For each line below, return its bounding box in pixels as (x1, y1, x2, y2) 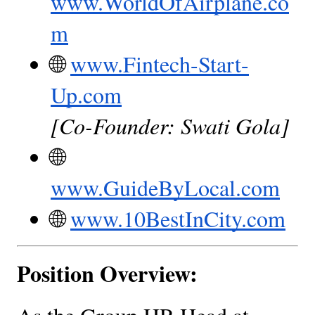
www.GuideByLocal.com (51, 172, 280, 202)
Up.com (51, 79, 122, 110)
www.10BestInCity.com (70, 202, 285, 233)
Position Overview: (17, 256, 198, 290)
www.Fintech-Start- (70, 48, 249, 79)
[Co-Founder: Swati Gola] (51, 110, 289, 141)
